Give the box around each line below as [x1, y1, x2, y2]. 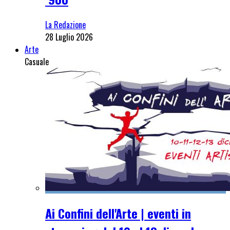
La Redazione [45, 18, 86, 31]
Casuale [25, 55, 49, 68]
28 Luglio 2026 [45, 30, 93, 43]
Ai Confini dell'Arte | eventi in [45, 203, 191, 222]
